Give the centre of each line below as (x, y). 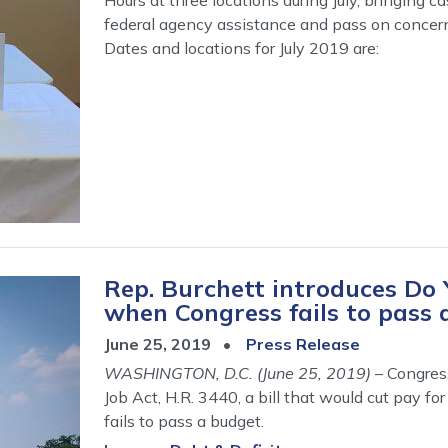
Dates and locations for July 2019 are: (241, 47)
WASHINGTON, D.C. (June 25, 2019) (237, 372)
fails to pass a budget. (184, 420)
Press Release (303, 343)
